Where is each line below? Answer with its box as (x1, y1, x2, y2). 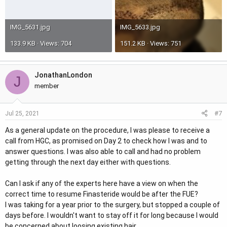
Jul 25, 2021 (5, 109, 40, 117)
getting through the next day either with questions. (5, 158, 171, 166)
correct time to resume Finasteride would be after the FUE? (5, 190, 198, 198)
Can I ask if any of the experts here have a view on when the (5, 179, 198, 187)
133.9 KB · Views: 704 (10, 39, 71, 47)
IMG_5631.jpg (10, 23, 50, 31)
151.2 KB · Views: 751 (120, 39, 181, 47)
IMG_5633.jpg (120, 23, 160, 31)
